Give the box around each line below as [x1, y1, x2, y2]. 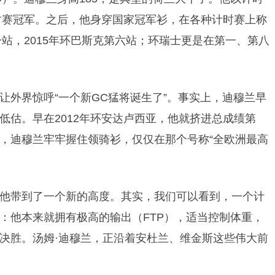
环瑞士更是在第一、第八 [148, 34, 269, 47]
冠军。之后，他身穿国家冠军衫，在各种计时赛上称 [13, 14, 267, 26]
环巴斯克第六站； [60, 34, 148, 47]
